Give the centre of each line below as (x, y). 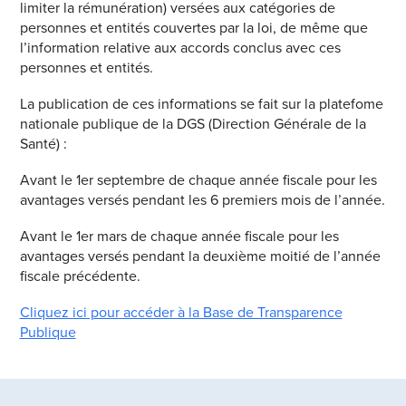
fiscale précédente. (80, 275)
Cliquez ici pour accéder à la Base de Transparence (181, 312)
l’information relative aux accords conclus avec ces (180, 47)
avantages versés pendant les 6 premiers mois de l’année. (202, 199)
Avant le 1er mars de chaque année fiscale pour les (179, 236)
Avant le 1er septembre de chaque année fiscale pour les (198, 179)
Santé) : (43, 143)
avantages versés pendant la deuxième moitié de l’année (200, 256)
